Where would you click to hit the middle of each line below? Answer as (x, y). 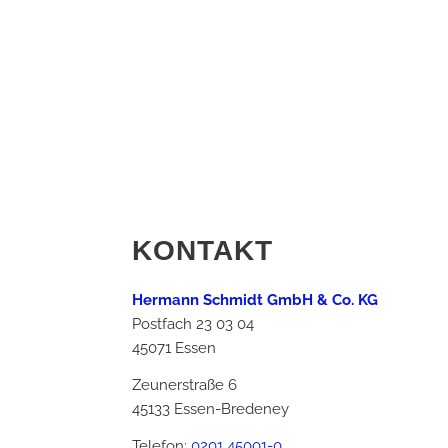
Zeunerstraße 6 (184, 385)
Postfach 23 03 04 (193, 324)
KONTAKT (202, 250)
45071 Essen (174, 348)
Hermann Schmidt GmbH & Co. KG (255, 300)
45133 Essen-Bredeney (210, 409)
